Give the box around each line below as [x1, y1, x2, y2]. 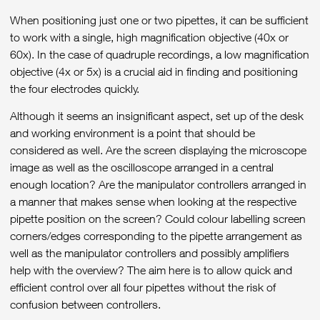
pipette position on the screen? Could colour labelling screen [10, 212, 306, 226]
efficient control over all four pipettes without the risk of [10, 281, 276, 294]
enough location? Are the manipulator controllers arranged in [10, 178, 306, 191]
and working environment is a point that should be [10, 126, 255, 140]
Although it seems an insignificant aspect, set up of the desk [10, 109, 304, 123]
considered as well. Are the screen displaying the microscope [10, 144, 306, 157]
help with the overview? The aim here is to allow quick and [10, 264, 292, 277]
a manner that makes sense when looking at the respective [10, 195, 296, 209]
